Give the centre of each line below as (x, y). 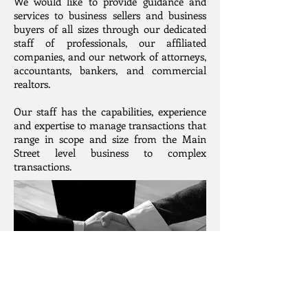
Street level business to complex (110, 153)
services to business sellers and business (110, 15)
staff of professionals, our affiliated (110, 43)
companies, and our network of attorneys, (110, 56)
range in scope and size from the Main (110, 139)
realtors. (32, 84)
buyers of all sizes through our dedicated (110, 29)
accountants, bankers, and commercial (110, 70)
